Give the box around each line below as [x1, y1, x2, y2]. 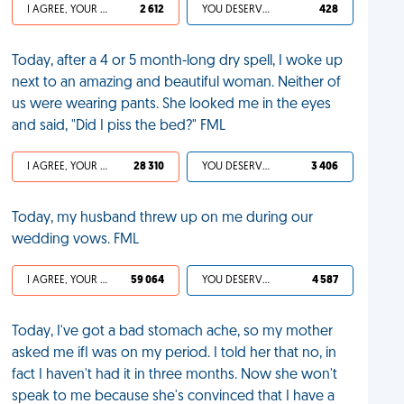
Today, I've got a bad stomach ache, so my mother [12, 325, 334, 339]
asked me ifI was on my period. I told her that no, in [12, 346, 337, 361]
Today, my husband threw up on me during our [12, 211, 314, 225]
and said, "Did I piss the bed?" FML [12, 119, 226, 133]
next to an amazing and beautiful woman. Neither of [12, 76, 342, 90]
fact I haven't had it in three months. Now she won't [12, 368, 338, 382]
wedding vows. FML [12, 233, 140, 247]
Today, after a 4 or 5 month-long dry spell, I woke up [12, 54, 344, 69]
